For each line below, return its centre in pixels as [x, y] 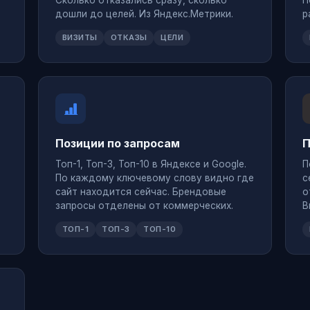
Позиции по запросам [118, 144]
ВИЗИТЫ [80, 38]
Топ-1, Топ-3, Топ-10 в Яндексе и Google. [151, 164]
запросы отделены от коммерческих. [145, 205]
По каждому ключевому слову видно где [155, 177]
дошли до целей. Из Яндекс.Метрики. [145, 14]
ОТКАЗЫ [129, 38]
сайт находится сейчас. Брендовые [141, 191]
